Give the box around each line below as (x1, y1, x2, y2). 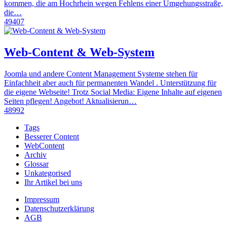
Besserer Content (24, 132, 79, 141)
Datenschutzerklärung (24, 204, 94, 213)
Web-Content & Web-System (4, 45, 155, 59)
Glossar (24, 159, 49, 168)
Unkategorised (24, 168, 71, 177)
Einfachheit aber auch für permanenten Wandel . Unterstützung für (4, 78, 216, 87)
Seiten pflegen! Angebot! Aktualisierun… (4, 96, 137, 105)
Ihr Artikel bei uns (24, 177, 82, 186)
